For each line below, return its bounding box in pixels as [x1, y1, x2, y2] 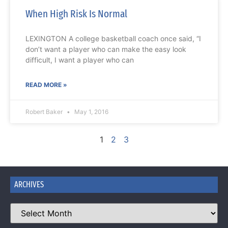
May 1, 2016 [73, 108, 108, 116]
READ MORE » [25, 81, 67, 89]
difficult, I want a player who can [25, 55, 134, 65]
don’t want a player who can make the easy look [25, 45, 186, 54]
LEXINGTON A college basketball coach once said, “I [25, 34, 201, 43]
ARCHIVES [14, 180, 44, 190]
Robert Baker [25, 108, 64, 116]
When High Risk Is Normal [25, 7, 127, 21]
